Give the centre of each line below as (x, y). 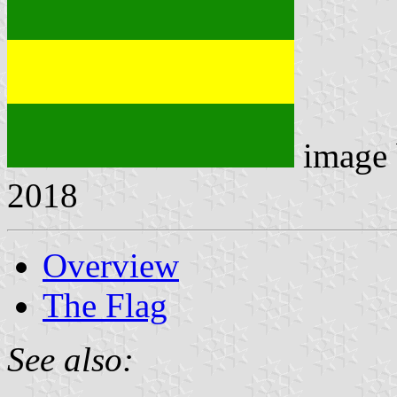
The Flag (105, 305)
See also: (70, 359)
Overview (111, 265)
